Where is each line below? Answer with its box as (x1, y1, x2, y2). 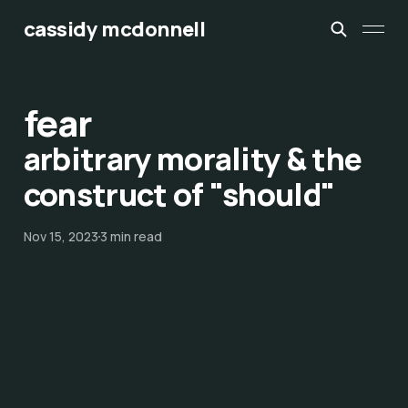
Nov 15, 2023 (23, 228, 98, 246)
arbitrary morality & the (23, 138, 362, 180)
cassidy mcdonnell (23, 15, 206, 43)
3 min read (99, 228, 162, 246)
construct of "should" (23, 173, 335, 216)
